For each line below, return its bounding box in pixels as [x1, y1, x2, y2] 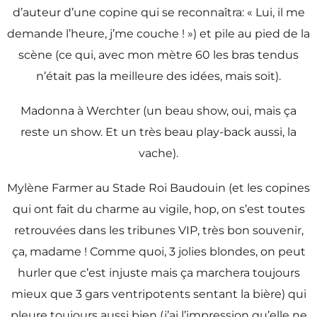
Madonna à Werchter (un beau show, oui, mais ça [21, 103, 296, 117]
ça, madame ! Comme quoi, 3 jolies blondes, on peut [11, 245, 306, 259]
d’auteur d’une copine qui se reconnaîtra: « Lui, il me [12, 5, 305, 19]
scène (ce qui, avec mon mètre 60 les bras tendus [18, 47, 299, 62]
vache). [139, 146, 178, 160]
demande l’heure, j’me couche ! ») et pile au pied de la [7, 26, 310, 40]
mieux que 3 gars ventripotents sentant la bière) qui [11, 287, 306, 301]
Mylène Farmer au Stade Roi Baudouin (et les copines [7, 181, 310, 195]
